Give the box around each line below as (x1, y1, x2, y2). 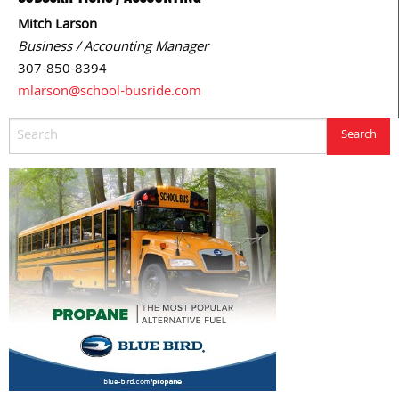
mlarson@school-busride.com (18, 81, 201, 105)
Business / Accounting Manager (18, 37, 208, 61)
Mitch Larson (18, 14, 97, 38)
